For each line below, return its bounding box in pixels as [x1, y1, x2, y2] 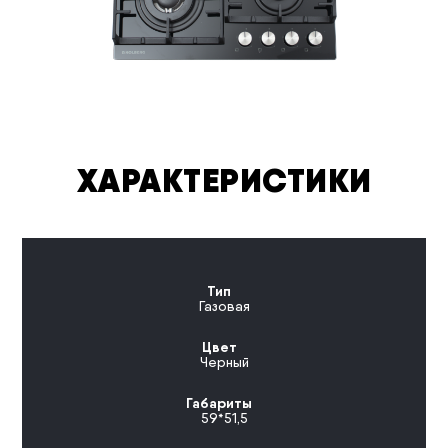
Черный [199, 354, 249, 371]
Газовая [198, 298, 250, 315]
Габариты [186, 394, 252, 413]
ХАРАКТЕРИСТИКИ [76, 159, 372, 202]
